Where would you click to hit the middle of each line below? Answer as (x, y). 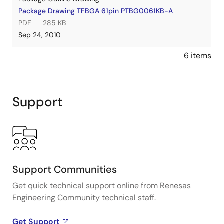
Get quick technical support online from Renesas (102, 186)
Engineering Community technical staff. (84, 198)
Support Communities (65, 169)
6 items (198, 56)
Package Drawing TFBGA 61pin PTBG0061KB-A (96, 11)
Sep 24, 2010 (40, 35)
